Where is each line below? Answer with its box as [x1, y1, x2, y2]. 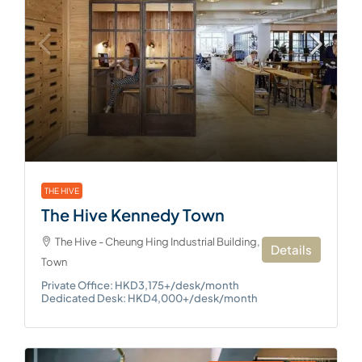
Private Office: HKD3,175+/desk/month [41, 279, 239, 293]
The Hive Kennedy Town [41, 204, 225, 225]
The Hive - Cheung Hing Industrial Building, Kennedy [55, 235, 306, 249]
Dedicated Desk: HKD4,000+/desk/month [41, 292, 258, 305]
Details [271, 242, 312, 258]
